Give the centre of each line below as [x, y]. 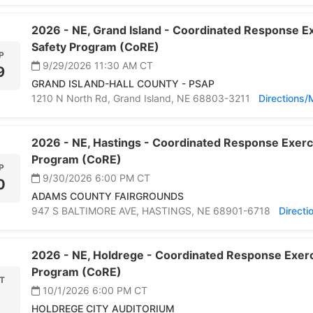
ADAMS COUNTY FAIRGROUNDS [108, 196]
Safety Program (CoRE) [95, 47]
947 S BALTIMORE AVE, [87, 211]
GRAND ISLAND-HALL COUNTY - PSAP [123, 84]
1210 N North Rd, [72, 99]
